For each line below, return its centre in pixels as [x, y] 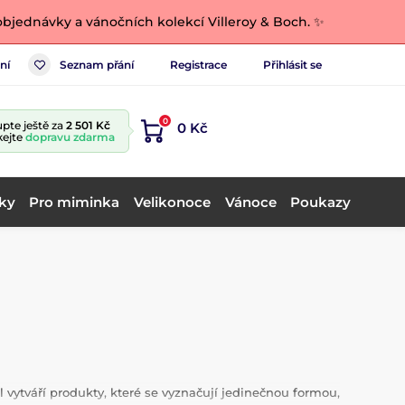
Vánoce [250, 202]
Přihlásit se [292, 64]
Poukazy [321, 202]
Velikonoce [172, 202]
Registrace [198, 64]
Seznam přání [97, 64]
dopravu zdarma [70, 137]
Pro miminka [75, 202]
